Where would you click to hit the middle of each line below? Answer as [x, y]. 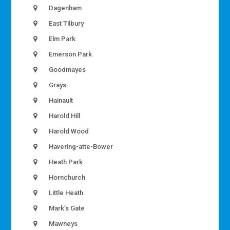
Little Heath [65, 193]
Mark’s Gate [66, 208]
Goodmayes [67, 70]
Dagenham [65, 8]
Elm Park [62, 39]
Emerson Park [70, 54]
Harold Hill [64, 116]
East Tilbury [66, 24]
